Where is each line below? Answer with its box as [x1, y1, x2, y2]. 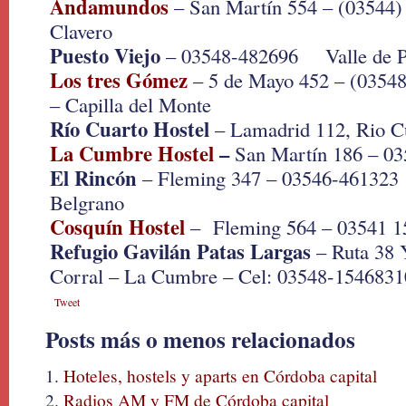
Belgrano [50, 188, 124, 216]
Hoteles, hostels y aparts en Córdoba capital [63, 363, 377, 387]
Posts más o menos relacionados [45, 323, 355, 356]
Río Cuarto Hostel [50, 114, 209, 144]
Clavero [50, 17, 112, 44]
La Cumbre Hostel [50, 139, 214, 169]
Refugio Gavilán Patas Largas [50, 237, 311, 266]
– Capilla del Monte [50, 91, 211, 118]
